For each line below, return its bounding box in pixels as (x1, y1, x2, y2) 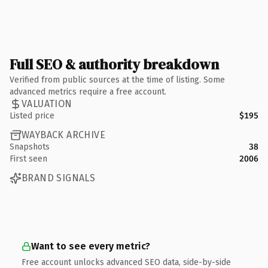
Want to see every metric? (31, 240, 150, 252)
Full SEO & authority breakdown (10, 54, 219, 74)
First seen (10, 153, 47, 164)
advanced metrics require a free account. (10, 86, 166, 97)
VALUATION (22, 98, 72, 109)
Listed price (10, 110, 54, 121)
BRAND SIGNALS (22, 172, 96, 184)
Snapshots (10, 141, 50, 152)
